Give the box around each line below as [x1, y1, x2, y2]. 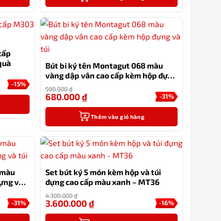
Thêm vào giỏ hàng [91, 112, 145, 120]
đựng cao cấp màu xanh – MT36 [45, 177, 159, 187]
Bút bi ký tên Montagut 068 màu [45, 60, 163, 70]
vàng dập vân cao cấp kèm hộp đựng [45, 70, 177, 80]
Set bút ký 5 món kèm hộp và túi [45, 167, 161, 177]
